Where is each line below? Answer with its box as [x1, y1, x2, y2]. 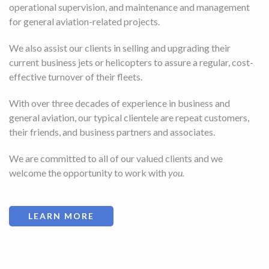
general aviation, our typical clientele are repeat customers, [9, 112, 249, 123]
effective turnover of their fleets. [9, 71, 142, 82]
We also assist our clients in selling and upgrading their [9, 42, 231, 53]
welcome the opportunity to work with [9, 167, 168, 178]
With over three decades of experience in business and [9, 97, 230, 109]
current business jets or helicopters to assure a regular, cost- [9, 56, 253, 68]
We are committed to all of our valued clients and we [9, 153, 223, 164]
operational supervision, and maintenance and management [9, 1, 250, 13]
